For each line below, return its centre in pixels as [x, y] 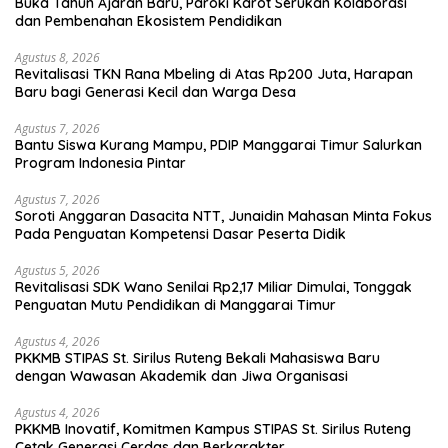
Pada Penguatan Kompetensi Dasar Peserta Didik [180, 234]
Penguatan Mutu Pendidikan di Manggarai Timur [175, 305]
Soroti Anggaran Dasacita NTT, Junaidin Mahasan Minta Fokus [223, 216]
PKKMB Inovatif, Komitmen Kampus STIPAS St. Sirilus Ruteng [213, 429]
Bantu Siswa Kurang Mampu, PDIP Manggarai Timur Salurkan [218, 145]
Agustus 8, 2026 [57, 58]
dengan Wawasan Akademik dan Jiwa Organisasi [181, 376]
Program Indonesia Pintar [100, 163]
